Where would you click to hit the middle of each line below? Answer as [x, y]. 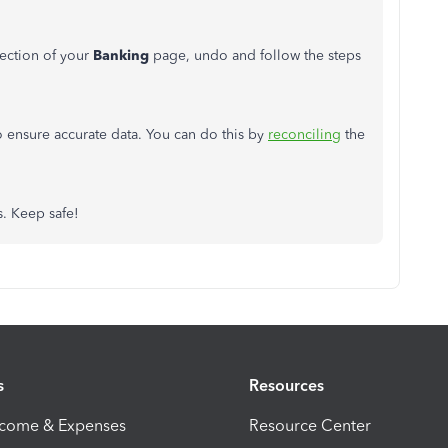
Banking [123, 55]
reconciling [304, 134]
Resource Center [310, 425]
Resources [286, 385]
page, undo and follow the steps [257, 55]
